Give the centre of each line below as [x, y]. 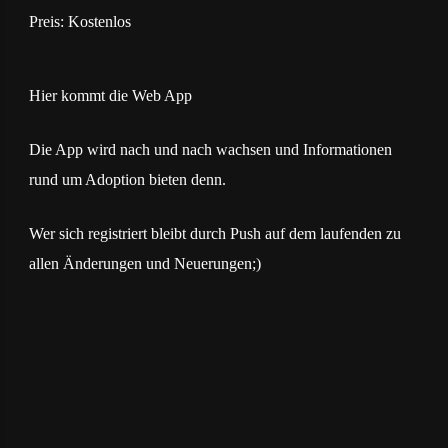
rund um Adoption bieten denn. [127, 179]
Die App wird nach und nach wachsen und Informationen [210, 149]
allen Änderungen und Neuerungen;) [144, 263]
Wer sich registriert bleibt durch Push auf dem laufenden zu [214, 233]
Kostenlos [99, 21]
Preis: [48, 21]
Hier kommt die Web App [110, 95]
